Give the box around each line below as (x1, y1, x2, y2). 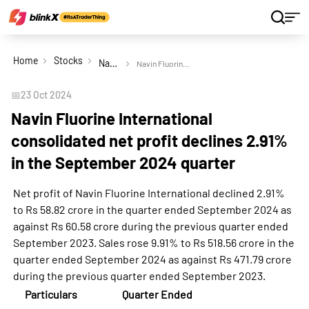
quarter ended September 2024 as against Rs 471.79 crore (12, 252, 292, 266)
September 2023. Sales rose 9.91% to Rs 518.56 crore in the (12, 236, 295, 249)
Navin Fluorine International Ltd (109, 57, 117, 69)
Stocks (53, 54, 83, 66)
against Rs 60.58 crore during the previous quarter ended (12, 219, 288, 232)
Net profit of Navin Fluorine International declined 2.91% (12, 186, 285, 199)
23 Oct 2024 (21, 89, 72, 101)
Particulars (24, 288, 77, 301)
